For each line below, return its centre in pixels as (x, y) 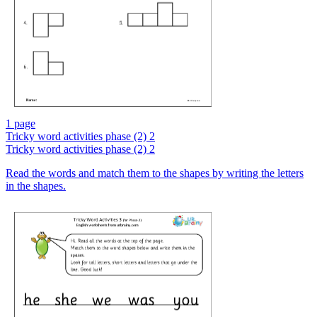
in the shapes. (36, 186)
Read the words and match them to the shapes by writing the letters (155, 173)
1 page (21, 124)
